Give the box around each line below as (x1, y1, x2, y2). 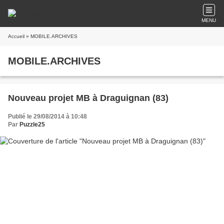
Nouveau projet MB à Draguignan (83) (8, 93, 168, 103)
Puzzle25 (19, 121, 45, 128)
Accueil (8, 33, 24, 39)
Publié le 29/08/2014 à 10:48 (8, 113, 87, 120)
